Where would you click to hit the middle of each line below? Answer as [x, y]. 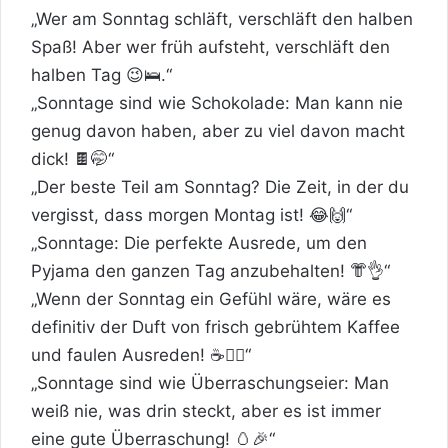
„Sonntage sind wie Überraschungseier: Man [210, 382]
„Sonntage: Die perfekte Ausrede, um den [199, 242]
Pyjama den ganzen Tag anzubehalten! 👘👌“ [210, 270]
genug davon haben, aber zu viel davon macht [218, 130]
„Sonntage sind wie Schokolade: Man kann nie [217, 102]
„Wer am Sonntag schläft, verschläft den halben [222, 18]
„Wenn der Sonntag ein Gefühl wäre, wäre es [211, 298]
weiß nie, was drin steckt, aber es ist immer [206, 410]
